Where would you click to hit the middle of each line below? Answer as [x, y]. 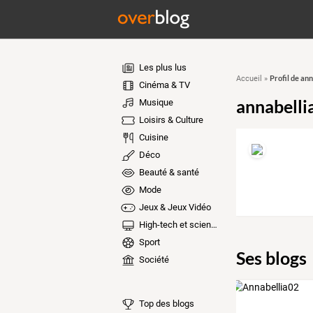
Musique [155, 102]
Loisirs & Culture [170, 120]
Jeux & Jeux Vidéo [174, 207]
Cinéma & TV [163, 85]
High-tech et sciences [174, 225]
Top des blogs [165, 303]
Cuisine [152, 137]
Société [153, 260]
